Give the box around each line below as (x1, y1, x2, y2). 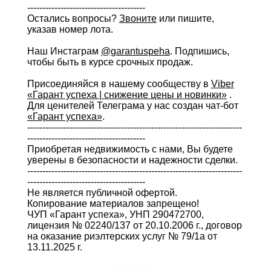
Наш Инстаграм (27, 46, 101, 56)
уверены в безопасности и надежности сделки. (27, 155, 238, 165)
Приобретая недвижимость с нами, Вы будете (27, 144, 233, 154)
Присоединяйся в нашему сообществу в (27, 79, 211, 89)
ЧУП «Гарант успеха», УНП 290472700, (27, 209, 204, 220)
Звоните (119, 13, 157, 24)
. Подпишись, (169, 46, 229, 56)
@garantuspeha (100, 46, 170, 56)
